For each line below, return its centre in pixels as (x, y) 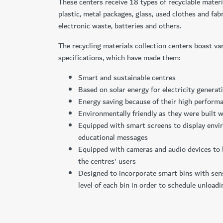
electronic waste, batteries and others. (120, 26)
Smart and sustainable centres (127, 78)
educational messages (113, 137)
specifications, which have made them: (119, 58)
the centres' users (107, 161)
